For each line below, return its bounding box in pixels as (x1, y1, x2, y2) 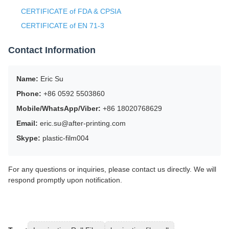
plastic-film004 (40, 133, 89, 142)
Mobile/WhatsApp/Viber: (16, 104, 101, 112)
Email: (16, 119, 38, 127)
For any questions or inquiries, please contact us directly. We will (8, 165, 216, 173)
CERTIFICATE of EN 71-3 (21, 21, 104, 30)
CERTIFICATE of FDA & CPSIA (21, 7, 121, 15)
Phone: (16, 89, 41, 98)
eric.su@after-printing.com (38, 119, 126, 127)
